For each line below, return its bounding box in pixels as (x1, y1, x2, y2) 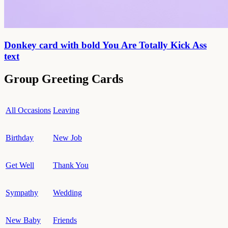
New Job (53, 133, 82, 142)
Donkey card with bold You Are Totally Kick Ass (4, 39, 207, 50)
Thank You (53, 160, 89, 169)
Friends (53, 215, 77, 224)
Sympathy (6, 188, 38, 197)
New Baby (6, 215, 41, 224)
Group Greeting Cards (4, 72, 123, 85)
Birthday (6, 133, 34, 142)
